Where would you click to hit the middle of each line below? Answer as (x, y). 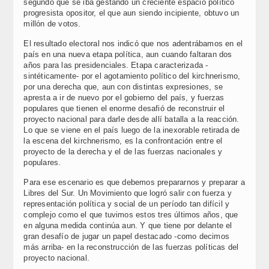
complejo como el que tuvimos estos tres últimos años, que (131, 215)
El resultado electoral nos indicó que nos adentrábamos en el (133, 44)
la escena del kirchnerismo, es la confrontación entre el (123, 141)
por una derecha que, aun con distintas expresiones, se (123, 87)
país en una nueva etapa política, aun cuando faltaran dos (128, 54)
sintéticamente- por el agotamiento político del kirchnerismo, (132, 76)
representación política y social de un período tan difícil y (127, 204)
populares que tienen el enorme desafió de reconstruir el (124, 108)
